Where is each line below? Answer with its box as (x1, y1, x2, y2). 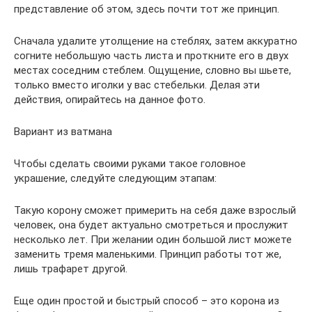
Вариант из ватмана (14, 125, 112, 138)
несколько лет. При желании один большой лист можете (14, 233, 292, 246)
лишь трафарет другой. (14, 262, 127, 275)
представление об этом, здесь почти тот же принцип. (14, 2, 279, 15)
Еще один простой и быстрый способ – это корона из (14, 294, 279, 307)
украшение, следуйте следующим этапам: (14, 171, 217, 185)
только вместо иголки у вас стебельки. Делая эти (14, 78, 260, 91)
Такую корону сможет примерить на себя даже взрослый (14, 203, 296, 217)
